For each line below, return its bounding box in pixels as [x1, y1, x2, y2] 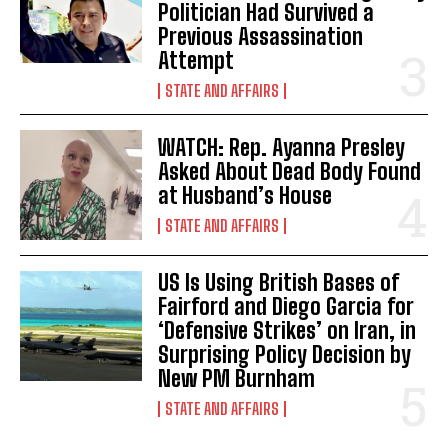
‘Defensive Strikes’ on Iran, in [158, 316, 417, 344]
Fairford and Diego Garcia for [158, 292, 415, 320]
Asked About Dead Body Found [158, 157, 422, 185]
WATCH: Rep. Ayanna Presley [158, 133, 406, 161]
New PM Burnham [158, 364, 316, 392]
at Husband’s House [158, 181, 333, 209]
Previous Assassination [158, 22, 364, 50]
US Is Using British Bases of [158, 268, 400, 296]
